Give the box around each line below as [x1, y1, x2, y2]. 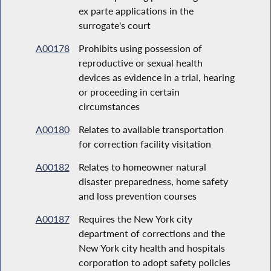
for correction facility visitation [78, 137, 211, 149]
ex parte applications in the [78, 4, 194, 16]
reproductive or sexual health [78, 56, 203, 68]
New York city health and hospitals [78, 241, 225, 253]
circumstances [78, 100, 140, 112]
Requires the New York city [78, 212, 192, 224]
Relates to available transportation [78, 123, 224, 135]
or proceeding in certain [78, 85, 180, 97]
